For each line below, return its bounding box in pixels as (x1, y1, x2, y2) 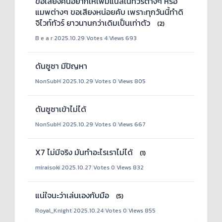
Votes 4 (86, 34, 108, 43)
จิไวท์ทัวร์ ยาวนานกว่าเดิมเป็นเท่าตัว (35, 17, 152, 29)
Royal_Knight (35, 206, 72, 215)
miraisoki (35, 163, 60, 172)
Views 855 (128, 206, 156, 215)
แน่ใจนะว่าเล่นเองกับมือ (35, 189, 111, 201)
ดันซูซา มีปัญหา (35, 60, 87, 72)
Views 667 (118, 120, 146, 129)
